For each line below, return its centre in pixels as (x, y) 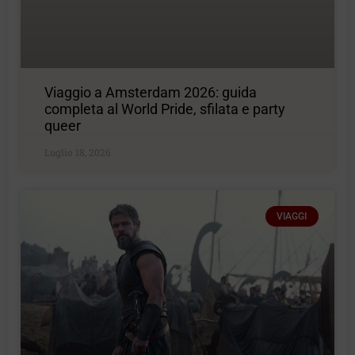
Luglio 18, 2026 (78, 152)
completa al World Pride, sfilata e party (165, 109)
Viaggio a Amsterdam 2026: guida (151, 92)
